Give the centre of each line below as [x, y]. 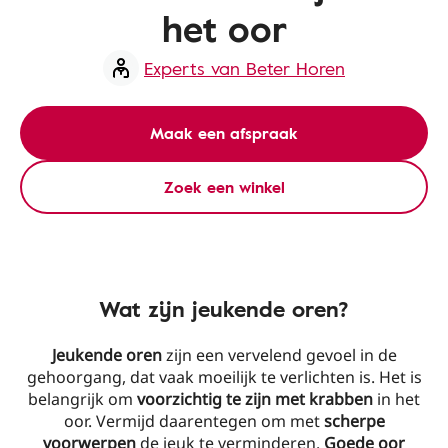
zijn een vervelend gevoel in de [279, 355]
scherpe [354, 421]
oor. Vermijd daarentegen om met [193, 421]
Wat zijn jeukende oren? [224, 308]
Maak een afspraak [224, 133]
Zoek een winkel [224, 187]
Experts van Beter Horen [244, 68]
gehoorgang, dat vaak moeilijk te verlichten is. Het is [224, 377]
